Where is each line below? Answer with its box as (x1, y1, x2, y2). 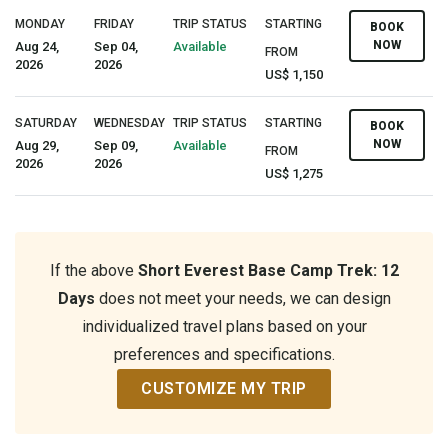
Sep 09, (94, 137, 138, 153)
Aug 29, (15, 137, 59, 153)
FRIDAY (94, 16, 134, 31)
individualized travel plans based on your (81, 316, 367, 336)
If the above (49, 260, 138, 280)
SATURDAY (15, 115, 77, 130)
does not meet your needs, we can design (94, 288, 391, 308)
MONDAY (15, 16, 65, 31)
